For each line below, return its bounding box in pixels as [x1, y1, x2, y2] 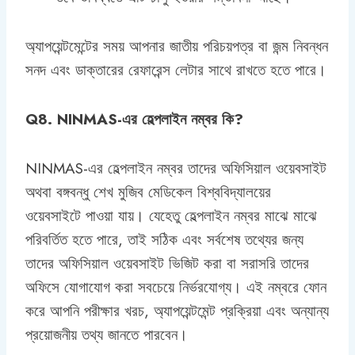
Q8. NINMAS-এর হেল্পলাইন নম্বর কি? [25, 108, 243, 130]
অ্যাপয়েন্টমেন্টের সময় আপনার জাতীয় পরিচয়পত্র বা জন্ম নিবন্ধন [25, 35, 328, 57]
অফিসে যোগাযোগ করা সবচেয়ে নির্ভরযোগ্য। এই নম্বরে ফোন [25, 276, 326, 298]
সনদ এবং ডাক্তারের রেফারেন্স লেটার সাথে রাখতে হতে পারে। [25, 59, 326, 81]
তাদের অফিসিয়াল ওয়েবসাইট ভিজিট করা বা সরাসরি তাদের [25, 252, 309, 274]
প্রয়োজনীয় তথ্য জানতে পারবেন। [25, 323, 188, 345]
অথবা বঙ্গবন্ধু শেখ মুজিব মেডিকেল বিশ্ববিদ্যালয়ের [25, 181, 271, 203]
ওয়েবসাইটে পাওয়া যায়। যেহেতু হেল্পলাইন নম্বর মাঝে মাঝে [25, 204, 317, 227]
